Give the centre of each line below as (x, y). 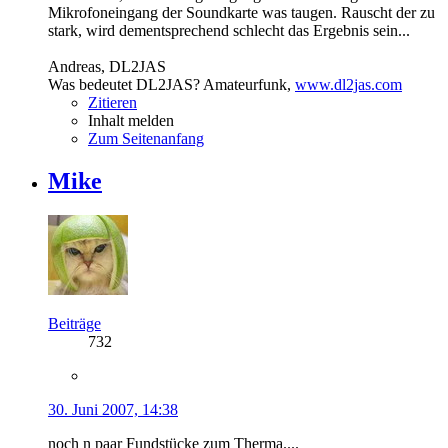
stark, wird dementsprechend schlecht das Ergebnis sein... (229, 31)
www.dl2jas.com (348, 85)
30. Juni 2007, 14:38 (113, 410)
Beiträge (74, 324)
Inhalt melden (131, 121)
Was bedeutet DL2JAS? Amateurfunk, (171, 85)
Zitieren (112, 103)
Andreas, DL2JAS (107, 67)
